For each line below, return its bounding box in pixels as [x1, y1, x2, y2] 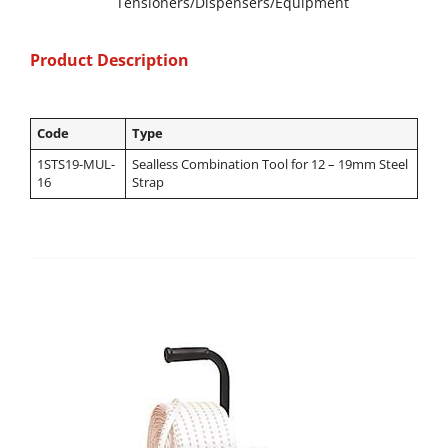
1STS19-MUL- [37, 156, 116, 174]
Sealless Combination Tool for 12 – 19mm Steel [132, 156, 409, 174]
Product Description [30, 49, 189, 72]
